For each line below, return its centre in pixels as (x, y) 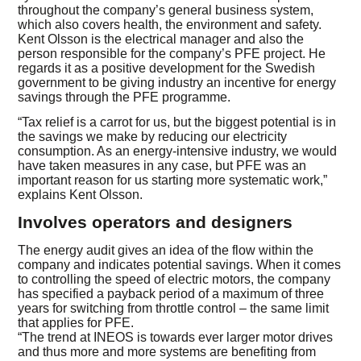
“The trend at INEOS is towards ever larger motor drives (176, 338)
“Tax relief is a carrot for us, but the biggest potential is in (177, 122)
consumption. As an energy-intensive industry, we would (178, 151)
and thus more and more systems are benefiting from (167, 352)
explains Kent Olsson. (81, 194)
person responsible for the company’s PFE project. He (172, 54)
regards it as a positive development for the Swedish (167, 68)
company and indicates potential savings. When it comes (180, 265)
